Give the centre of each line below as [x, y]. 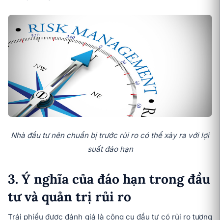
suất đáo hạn [110, 149]
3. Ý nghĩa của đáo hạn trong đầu [109, 179]
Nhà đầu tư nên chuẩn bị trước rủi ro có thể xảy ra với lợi [110, 136]
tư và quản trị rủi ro [69, 197]
